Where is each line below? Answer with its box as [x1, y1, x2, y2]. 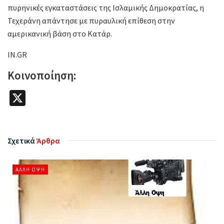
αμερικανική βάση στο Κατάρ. [7, 28, 113, 39]
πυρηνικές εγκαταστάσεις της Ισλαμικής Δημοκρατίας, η [7, 2, 204, 13]
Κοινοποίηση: [7, 68, 76, 83]
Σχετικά [7, 135, 35, 145]
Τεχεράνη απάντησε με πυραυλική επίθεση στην [7, 15, 175, 26]
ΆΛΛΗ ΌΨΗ [15, 165, 45, 173]
